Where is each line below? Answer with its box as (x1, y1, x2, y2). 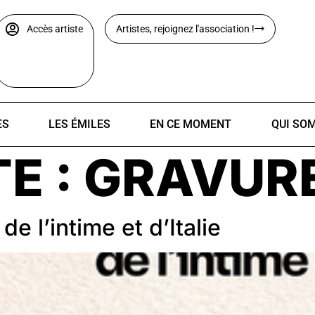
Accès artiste (27, 23, 83, 34)
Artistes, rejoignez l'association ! (116, 23, 255, 34)
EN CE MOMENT (150, 117, 232, 131)
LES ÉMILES (48, 117, 110, 131)
